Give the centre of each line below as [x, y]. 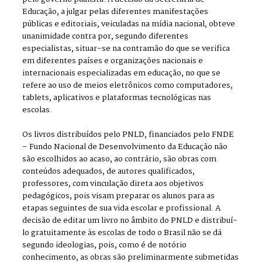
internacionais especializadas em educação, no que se [122, 74]
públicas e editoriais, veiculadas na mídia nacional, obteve [129, 25]
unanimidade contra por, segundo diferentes [106, 37]
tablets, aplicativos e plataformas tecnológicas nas [117, 98]
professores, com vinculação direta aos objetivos [113, 184]
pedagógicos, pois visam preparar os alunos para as [119, 196]
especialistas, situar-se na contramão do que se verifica [126, 49]
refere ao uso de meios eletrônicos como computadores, [128, 86]
